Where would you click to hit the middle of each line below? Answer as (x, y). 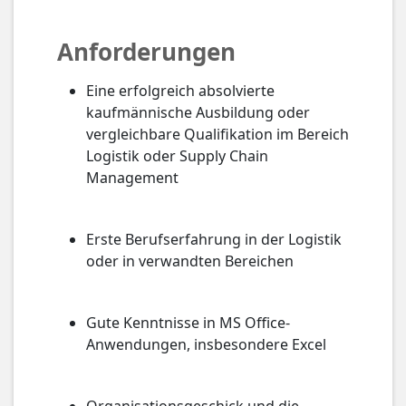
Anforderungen (146, 52)
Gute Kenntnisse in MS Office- (188, 323)
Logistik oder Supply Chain (177, 156)
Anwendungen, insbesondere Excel (206, 344)
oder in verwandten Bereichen (190, 261)
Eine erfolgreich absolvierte (180, 91)
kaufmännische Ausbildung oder (198, 112)
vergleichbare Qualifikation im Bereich (217, 134)
